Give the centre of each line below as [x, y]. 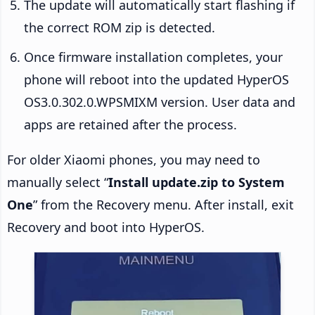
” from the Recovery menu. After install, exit [163, 204]
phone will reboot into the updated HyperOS [156, 79]
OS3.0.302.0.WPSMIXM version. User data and [160, 102]
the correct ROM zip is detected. [120, 27]
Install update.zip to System [197, 182]
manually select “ [58, 182]
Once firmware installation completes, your [153, 57]
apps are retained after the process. [130, 124]
